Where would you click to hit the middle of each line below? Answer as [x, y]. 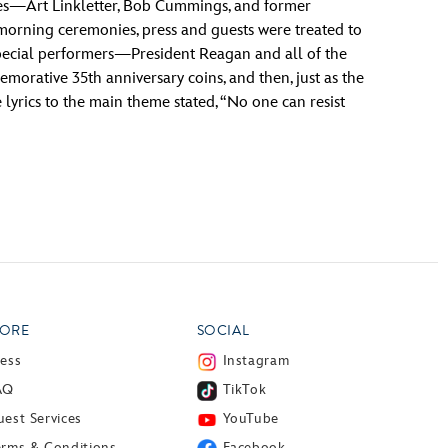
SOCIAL [223, 330]
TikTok [244, 389]
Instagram [256, 360]
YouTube [250, 418]
